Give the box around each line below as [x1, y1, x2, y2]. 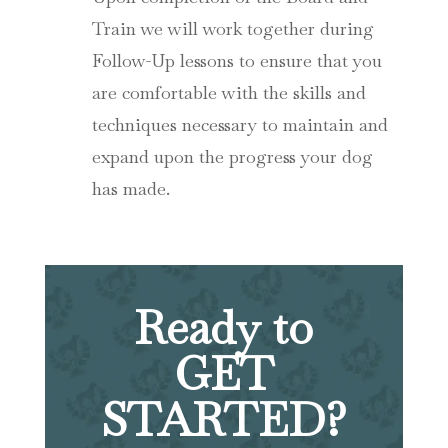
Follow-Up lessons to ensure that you [91, 49, 382, 73]
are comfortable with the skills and [91, 81, 366, 105]
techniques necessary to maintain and [91, 113, 388, 137]
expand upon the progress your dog [91, 145, 373, 169]
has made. [91, 177, 170, 201]
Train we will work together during [91, 17, 374, 41]
